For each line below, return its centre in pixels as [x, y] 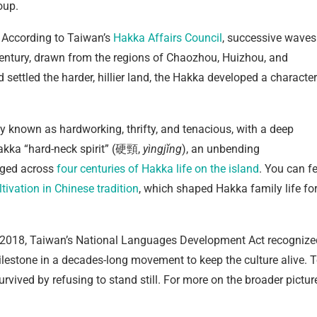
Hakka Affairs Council [168, 38]
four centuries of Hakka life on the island [158, 169]
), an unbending [221, 149]
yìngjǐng [162, 149]
